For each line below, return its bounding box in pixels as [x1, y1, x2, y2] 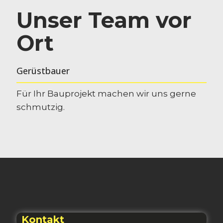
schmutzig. [16, 102, 65, 112]
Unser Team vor [16, 6, 192, 33]
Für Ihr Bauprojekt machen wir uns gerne [16, 88, 196, 99]
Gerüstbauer [16, 64, 70, 77]
